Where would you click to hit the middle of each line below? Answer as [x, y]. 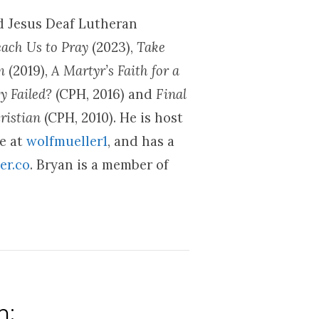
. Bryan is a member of [99, 164]
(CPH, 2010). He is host [112, 117]
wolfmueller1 [67, 141]
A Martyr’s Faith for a [116, 70]
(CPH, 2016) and [104, 94]
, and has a [141, 141]
